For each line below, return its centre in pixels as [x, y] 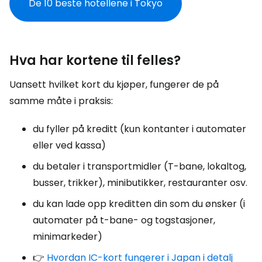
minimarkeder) [68, 237]
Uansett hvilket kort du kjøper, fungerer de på [114, 85]
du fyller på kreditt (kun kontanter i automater [139, 129]
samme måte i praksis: [61, 101]
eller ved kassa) [69, 145]
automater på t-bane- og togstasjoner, [124, 220]
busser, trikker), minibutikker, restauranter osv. [140, 183]
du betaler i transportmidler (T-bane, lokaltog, [139, 166]
